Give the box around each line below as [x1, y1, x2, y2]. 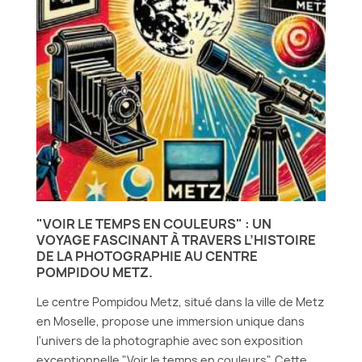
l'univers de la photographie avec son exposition [36, 333, 303, 348]
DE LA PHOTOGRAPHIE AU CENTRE [36, 247, 258, 265]
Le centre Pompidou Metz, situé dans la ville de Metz [36, 294, 324, 309]
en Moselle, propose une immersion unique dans [36, 314, 305, 329]
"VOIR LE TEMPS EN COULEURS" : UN [36, 215, 271, 233]
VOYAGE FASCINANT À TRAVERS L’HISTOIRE [36, 231, 316, 249]
